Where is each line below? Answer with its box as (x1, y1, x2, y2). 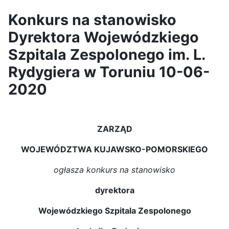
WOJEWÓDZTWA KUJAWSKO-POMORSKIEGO (21, 144, 208, 154)
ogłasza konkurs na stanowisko (54, 165, 175, 175)
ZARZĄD (97, 124, 132, 134)
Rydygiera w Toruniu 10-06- (8, 63, 210, 81)
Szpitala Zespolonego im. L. (8, 45, 205, 63)
